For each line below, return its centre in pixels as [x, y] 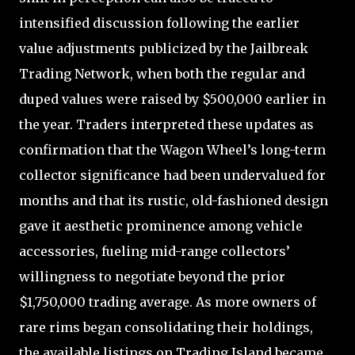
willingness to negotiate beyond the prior [152, 276]
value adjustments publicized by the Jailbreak [164, 48]
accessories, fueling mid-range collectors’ [155, 251]
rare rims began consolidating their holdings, [166, 327]
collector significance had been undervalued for [172, 175]
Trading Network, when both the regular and [162, 73]
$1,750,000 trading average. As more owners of [168, 302]
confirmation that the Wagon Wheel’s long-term [172, 149]
